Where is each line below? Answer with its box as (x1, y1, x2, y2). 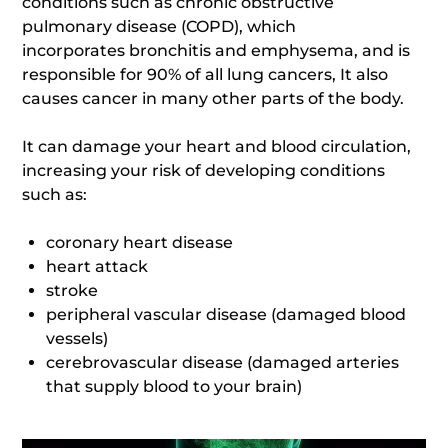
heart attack (46, 257, 149, 276)
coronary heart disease (46, 233, 234, 252)
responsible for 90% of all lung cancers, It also (22, 65, 389, 84)
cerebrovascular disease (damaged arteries (46, 353, 400, 372)
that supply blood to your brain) (46, 377, 303, 396)
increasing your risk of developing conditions (22, 161, 386, 180)
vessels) (46, 329, 109, 348)
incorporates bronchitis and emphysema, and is (22, 41, 411, 60)
